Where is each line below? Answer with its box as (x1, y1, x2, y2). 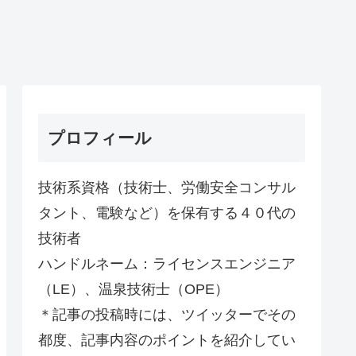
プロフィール (48, 128, 152, 147)
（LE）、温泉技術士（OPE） (38, 281, 229, 297)
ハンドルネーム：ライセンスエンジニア (38, 255, 296, 272)
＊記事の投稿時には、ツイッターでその (38, 306, 296, 323)
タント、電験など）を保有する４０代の (38, 204, 296, 221)
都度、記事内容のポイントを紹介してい (38, 331, 296, 348)
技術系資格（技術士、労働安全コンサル (38, 179, 296, 195)
